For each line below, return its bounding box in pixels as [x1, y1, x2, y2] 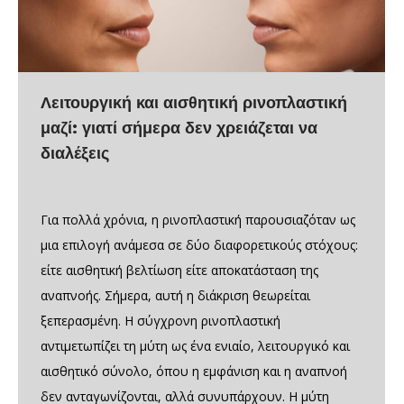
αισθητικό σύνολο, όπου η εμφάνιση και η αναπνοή [41, 362, 347, 380]
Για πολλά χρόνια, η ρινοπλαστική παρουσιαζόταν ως [41, 210, 355, 228]
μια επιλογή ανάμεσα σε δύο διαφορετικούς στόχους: [41, 235, 358, 253]
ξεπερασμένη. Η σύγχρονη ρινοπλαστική [41, 311, 280, 329]
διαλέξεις [41, 142, 109, 163]
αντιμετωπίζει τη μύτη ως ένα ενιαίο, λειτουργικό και [41, 336, 350, 354]
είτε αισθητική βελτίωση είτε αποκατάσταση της [41, 261, 318, 279]
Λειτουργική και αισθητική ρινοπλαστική [41, 92, 347, 113]
